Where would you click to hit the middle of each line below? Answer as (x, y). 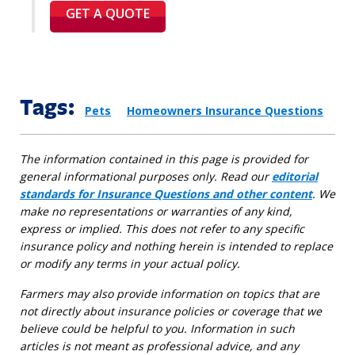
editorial (295, 177)
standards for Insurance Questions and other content (166, 194)
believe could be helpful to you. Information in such (157, 329)
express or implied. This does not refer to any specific (162, 229)
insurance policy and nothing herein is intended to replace (176, 246)
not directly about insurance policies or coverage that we (171, 311)
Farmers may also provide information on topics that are (170, 294)
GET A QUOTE (108, 14)
